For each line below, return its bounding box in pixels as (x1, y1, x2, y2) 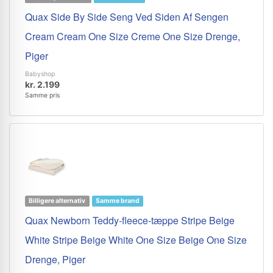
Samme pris (25, 91, 60, 99)
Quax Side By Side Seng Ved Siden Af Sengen (25, 10, 229, 24)
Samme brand (95, 197, 140, 205)
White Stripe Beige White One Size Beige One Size (25, 233, 247, 247)
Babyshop (25, 70, 55, 78)
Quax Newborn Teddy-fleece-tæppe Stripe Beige (25, 213, 235, 227)
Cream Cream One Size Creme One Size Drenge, (25, 29, 240, 43)
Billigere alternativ (29, 197, 86, 205)
